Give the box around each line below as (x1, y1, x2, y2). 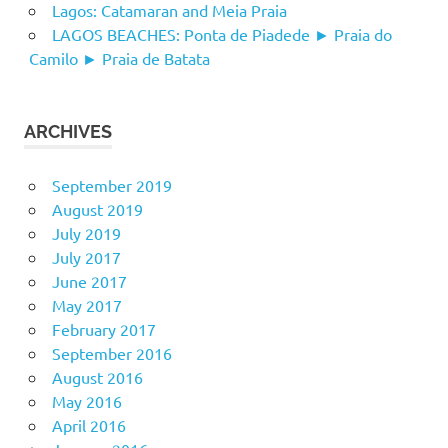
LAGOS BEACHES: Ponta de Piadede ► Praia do (51, 24, 392, 45)
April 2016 (51, 415, 126, 436)
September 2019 (51, 175, 172, 196)
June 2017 (51, 271, 127, 292)
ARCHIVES (24, 121, 112, 143)
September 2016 (51, 343, 172, 364)
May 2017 (51, 295, 122, 316)
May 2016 (51, 391, 122, 412)
